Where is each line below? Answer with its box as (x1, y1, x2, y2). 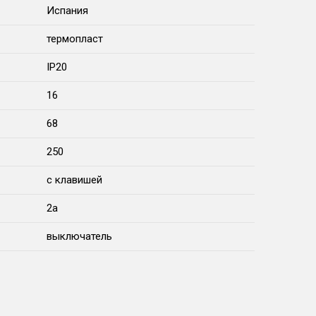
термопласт (47, 32, 103, 46)
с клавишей (47, 174, 102, 187)
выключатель (47, 230, 112, 243)
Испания (47, 4, 88, 18)
